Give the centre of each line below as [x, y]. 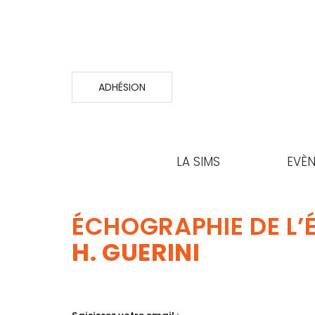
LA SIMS [198, 162]
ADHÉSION [122, 87]
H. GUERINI [136, 253]
